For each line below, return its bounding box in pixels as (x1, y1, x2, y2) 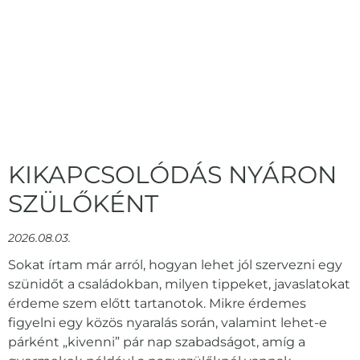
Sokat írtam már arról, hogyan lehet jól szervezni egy (8, 256, 342, 272)
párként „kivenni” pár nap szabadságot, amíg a (8, 333, 305, 350)
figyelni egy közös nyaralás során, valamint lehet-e (8, 314, 327, 330)
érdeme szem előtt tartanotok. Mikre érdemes (8, 295, 306, 311)
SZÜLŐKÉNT (8, 188, 158, 219)
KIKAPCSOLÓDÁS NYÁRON (8, 159, 337, 190)
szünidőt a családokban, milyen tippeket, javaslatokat (8, 276, 350, 292)
